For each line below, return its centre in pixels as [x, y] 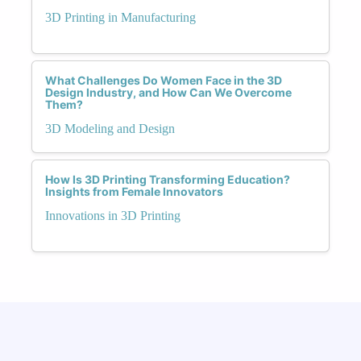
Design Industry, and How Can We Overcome [168, 92]
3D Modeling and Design [110, 128]
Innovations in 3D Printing [113, 215]
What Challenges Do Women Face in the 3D [164, 80]
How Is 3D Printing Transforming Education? [168, 179]
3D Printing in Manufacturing [120, 17]
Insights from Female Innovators [134, 191]
